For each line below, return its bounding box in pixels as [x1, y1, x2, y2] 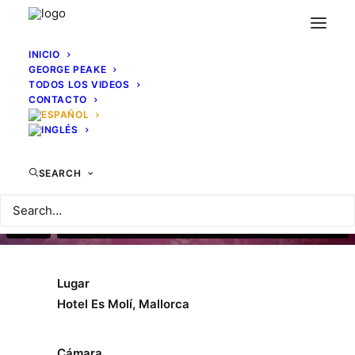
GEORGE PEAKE [29, 63, 107, 75]
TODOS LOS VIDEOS [29, 78, 130, 90]
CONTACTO [29, 94, 87, 105]
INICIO [29, 48, 60, 60]
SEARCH [38, 167, 82, 179]
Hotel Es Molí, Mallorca [57, 296, 189, 311]
